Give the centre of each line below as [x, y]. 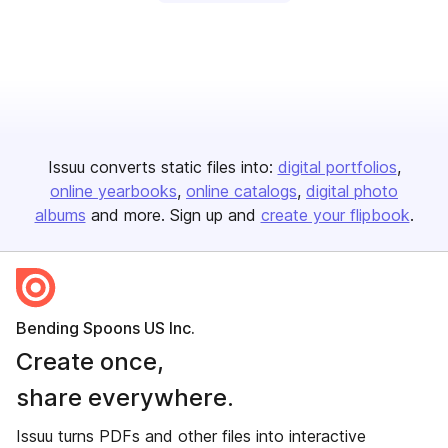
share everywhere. [125, 397]
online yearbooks [113, 191]
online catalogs [241, 191]
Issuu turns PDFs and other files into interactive [191, 436]
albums [60, 215]
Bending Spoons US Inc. [105, 328]
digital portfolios [337, 167]
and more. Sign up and [173, 215]
